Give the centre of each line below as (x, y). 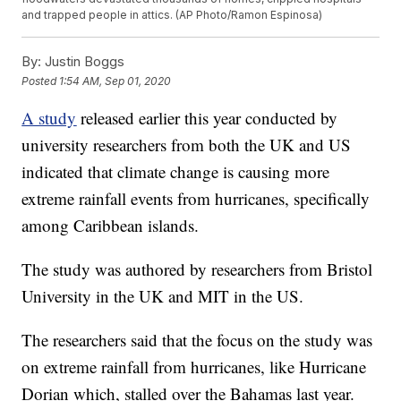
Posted (41, 81)
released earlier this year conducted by (207, 118)
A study (49, 118)
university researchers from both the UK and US (187, 145)
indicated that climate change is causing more (176, 172)
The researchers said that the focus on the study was (197, 340)
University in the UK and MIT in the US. (163, 296)
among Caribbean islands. (111, 226)
